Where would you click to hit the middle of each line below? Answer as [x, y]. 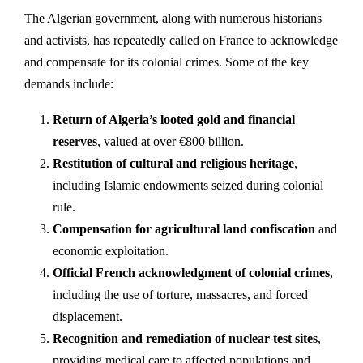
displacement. [88, 316]
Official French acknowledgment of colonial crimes [191, 272]
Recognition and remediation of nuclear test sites [185, 338]
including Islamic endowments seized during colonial [188, 185]
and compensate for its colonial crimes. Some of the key [167, 62]
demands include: [69, 83]
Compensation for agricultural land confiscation [184, 228]
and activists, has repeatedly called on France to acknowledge [181, 40]
